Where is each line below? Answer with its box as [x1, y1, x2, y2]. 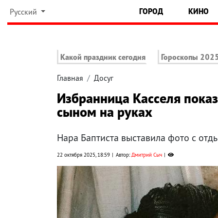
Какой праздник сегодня [60, 52, 145, 62]
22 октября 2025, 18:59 [57, 151, 110, 159]
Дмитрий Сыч [131, 151, 162, 159]
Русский [9, 7, 39, 17]
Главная [57, 73, 83, 83]
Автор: [116, 151, 131, 159]
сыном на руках [57, 103, 152, 121]
